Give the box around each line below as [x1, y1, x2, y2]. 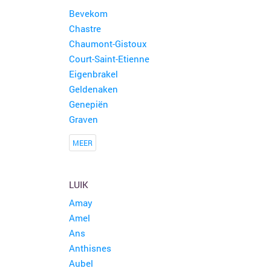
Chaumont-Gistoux [68, 38, 147, 50]
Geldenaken [68, 83, 118, 95]
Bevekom [68, 7, 108, 19]
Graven [68, 113, 98, 125]
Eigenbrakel [68, 68, 118, 80]
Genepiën [68, 98, 108, 110]
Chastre [68, 22, 101, 34]
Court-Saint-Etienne [68, 53, 149, 65]
